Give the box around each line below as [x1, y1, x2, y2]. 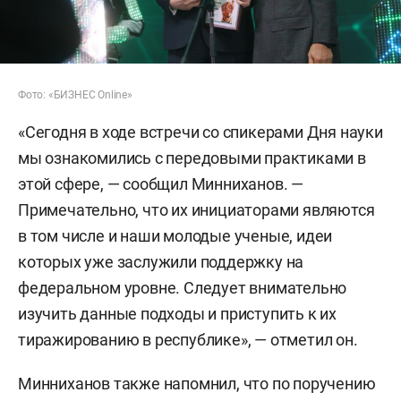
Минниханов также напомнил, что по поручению [18, 373, 376, 393]
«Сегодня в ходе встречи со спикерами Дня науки [18, 122, 383, 141]
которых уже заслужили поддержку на [18, 252, 304, 271]
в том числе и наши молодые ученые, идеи [18, 226, 333, 245]
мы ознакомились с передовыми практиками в [18, 148, 366, 167]
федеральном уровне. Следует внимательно [18, 277, 347, 297]
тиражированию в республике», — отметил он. [18, 329, 358, 349]
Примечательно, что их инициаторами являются [18, 200, 375, 219]
